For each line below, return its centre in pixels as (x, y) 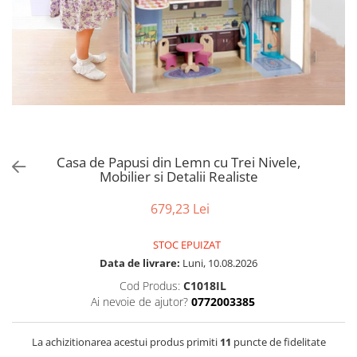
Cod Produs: (149, 285)
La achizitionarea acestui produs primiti (126, 341)
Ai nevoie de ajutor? (139, 301)
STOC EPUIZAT (186, 244)
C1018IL (204, 285)
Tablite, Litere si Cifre (69, 27)
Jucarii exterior (52, 47)
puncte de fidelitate (278, 341)
